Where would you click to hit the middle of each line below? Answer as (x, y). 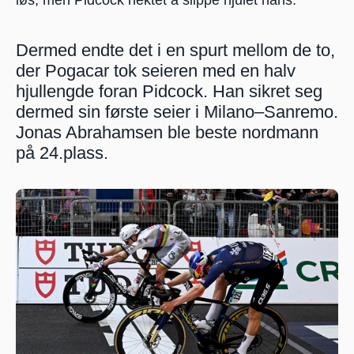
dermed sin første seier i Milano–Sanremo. (177, 111)
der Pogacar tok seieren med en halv (156, 70)
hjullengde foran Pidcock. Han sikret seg (169, 91)
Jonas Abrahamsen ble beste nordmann (167, 132)
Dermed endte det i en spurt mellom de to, (175, 50)
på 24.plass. (62, 153)
